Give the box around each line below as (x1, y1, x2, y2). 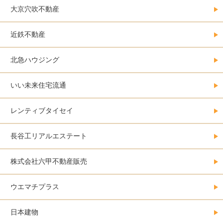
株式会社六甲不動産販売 (10, 157, 87, 166)
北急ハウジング (10, 56, 59, 64)
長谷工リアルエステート (10, 132, 87, 140)
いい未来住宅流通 (10, 81, 66, 90)
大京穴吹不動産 (10, 5, 59, 13)
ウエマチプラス (10, 183, 59, 191)
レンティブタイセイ (10, 107, 73, 115)
